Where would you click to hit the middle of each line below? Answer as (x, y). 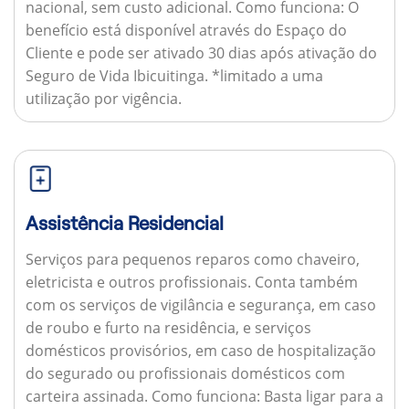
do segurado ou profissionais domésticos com (185, 373)
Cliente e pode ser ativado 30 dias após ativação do (201, 53)
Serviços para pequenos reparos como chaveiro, (192, 259)
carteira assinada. (88, 396)
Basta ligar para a (321, 396)
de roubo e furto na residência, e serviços (168, 327)
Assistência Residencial (124, 224)
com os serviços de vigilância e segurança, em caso (200, 304)
